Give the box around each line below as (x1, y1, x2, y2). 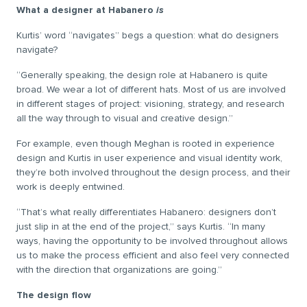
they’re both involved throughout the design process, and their (16, 167, 290, 178)
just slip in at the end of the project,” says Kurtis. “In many (16, 221, 265, 232)
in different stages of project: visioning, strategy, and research (16, 98, 284, 110)
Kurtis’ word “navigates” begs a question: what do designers (16, 29, 279, 41)
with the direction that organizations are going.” (16, 264, 222, 275)
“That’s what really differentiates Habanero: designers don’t (16, 206, 276, 218)
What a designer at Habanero (16, 4, 156, 16)
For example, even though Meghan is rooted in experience (16, 138, 275, 149)
